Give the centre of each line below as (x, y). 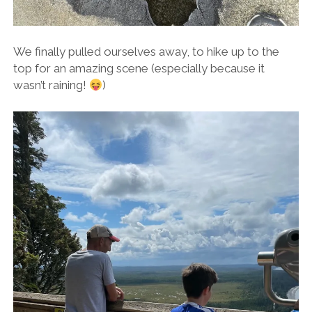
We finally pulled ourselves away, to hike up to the (146, 52)
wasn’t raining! (51, 85)
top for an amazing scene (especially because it (139, 69)
